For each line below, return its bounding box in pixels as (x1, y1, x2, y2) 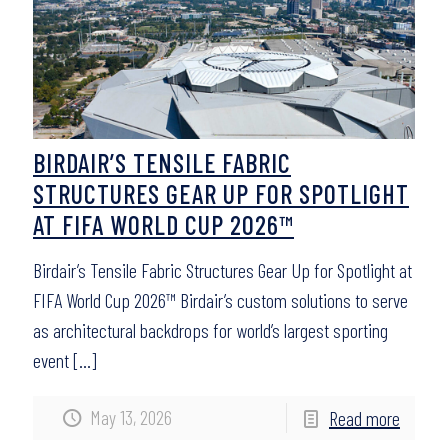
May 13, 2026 (90, 405, 172, 429)
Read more (329, 406, 400, 430)
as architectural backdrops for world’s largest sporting (33, 318, 388, 342)
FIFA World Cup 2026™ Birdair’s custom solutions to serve (33, 288, 408, 312)
